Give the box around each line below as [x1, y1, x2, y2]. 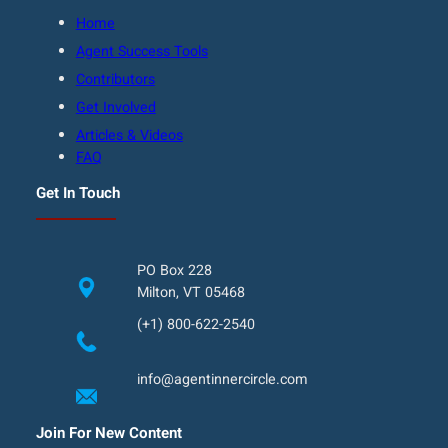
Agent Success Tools [75, 41, 208, 63]
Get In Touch [35, 181, 120, 204]
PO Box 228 [136, 259, 212, 281]
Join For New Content [35, 421, 182, 444]
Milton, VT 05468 [136, 281, 245, 303]
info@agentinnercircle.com [136, 368, 308, 390]
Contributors [75, 69, 155, 91]
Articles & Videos [75, 125, 183, 147]
